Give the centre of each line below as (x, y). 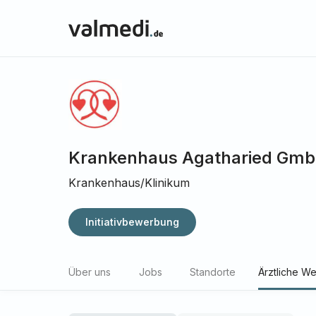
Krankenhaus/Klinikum (129, 183)
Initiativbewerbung (132, 222)
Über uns (90, 272)
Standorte (213, 272)
